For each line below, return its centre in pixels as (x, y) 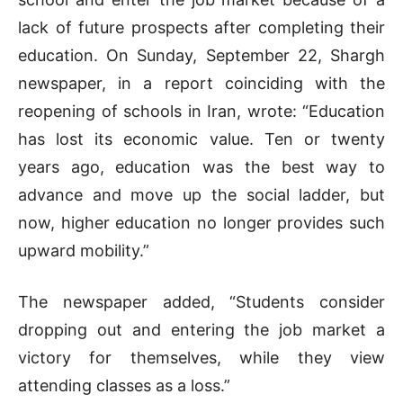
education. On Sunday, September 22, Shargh (201, 56)
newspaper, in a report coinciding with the (201, 84)
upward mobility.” (84, 251)
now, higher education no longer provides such (201, 223)
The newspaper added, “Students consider (201, 302)
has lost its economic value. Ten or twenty (201, 139)
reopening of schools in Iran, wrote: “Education (201, 112)
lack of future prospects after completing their (201, 28)
